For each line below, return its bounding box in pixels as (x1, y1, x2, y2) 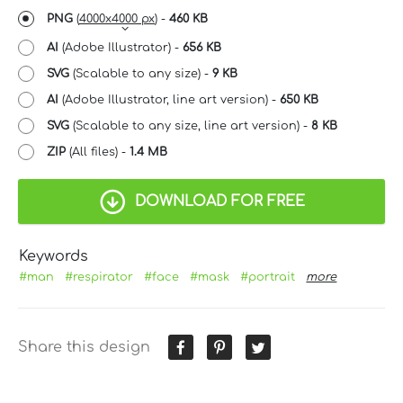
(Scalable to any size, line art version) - (69, 119, 311, 132)
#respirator (65, 270, 134, 283)
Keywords (19, 247, 89, 264)
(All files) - (66, 145, 130, 158)
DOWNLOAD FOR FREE (134, 193, 305, 210)
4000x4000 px (79, 12, 155, 25)
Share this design (18, 338, 150, 355)
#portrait (240, 270, 296, 283)
